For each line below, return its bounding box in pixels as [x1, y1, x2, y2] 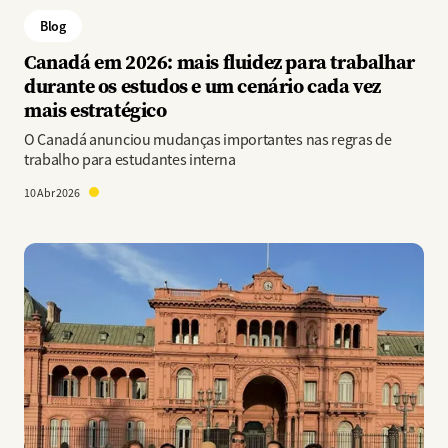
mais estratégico [24, 96, 167, 123]
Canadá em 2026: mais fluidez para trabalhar [24, 48, 415, 75]
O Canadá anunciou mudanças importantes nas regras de [24, 130, 392, 150]
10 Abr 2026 [24, 185, 82, 201]
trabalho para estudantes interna [24, 150, 236, 170]
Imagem [23, 244, 77, 264]
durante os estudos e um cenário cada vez [24, 72, 382, 99]
